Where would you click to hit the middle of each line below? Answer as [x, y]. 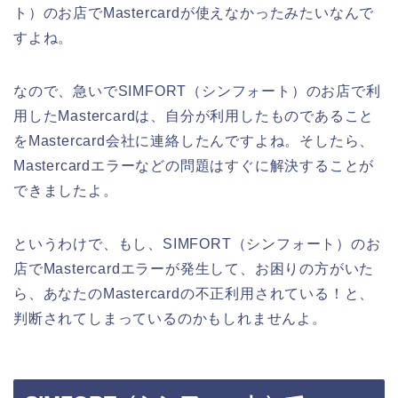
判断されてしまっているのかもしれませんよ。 [170, 318]
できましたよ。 [66, 190]
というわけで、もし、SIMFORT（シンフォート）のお [197, 243]
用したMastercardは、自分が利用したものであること [194, 115]
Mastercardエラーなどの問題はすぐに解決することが [194, 165]
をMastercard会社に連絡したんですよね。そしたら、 [194, 140]
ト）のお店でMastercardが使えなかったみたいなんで [194, 12]
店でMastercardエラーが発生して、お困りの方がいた [194, 268]
